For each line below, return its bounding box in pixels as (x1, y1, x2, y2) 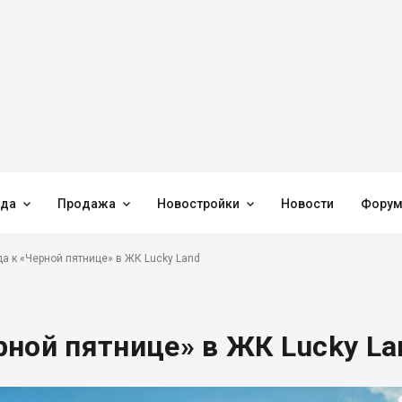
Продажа (57, 197, 116, 211)
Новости (281, 197, 334, 211)
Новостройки (157, 197, 240, 211)
